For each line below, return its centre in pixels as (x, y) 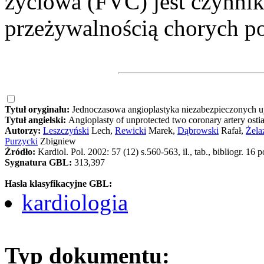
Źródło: (21, 151)
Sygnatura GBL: (39, 162)
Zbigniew (57, 141)
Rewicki (131, 130)
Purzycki (21, 141)
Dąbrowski (198, 130)
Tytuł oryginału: (38, 109)
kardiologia (75, 202)
